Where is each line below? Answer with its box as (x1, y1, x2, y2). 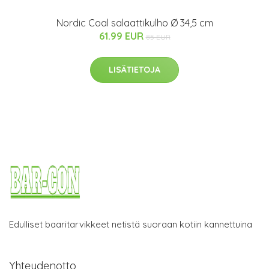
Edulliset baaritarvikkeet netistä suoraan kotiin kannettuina (9, 219, 252, 231)
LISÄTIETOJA (109, 64, 160, 76)
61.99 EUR (98, 30, 146, 43)
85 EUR (145, 32, 171, 42)
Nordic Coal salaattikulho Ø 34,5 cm (56, 17, 213, 29)
